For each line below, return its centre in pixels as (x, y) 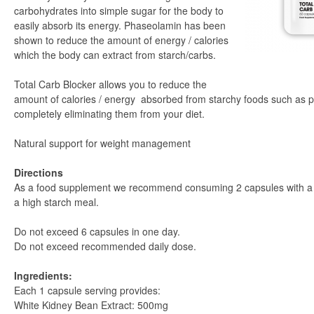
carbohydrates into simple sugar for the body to (119, 11)
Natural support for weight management (102, 143)
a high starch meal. (56, 202)
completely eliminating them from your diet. (109, 114)
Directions (39, 172)
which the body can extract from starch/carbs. (115, 55)
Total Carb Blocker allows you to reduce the (110, 84)
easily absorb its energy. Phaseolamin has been (120, 25)
